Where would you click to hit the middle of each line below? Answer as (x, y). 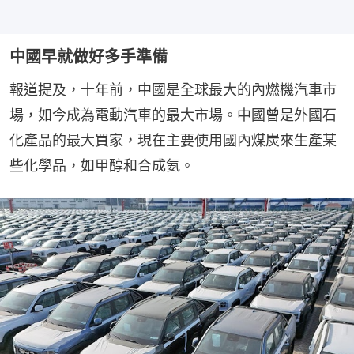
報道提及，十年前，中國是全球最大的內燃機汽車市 (173, 90)
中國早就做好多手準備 (88, 57)
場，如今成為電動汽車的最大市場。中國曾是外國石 (173, 115)
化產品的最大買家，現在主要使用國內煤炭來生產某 (173, 141)
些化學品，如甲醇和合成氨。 (102, 166)
